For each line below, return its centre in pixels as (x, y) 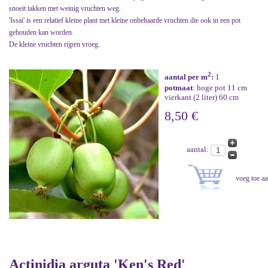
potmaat (179, 88)
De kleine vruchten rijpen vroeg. (54, 45)
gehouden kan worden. (41, 33)
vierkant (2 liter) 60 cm (202, 98)
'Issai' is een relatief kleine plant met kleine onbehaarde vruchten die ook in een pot (125, 21)
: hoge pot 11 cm (220, 88)
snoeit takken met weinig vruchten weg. (65, 9)
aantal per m (186, 77)
